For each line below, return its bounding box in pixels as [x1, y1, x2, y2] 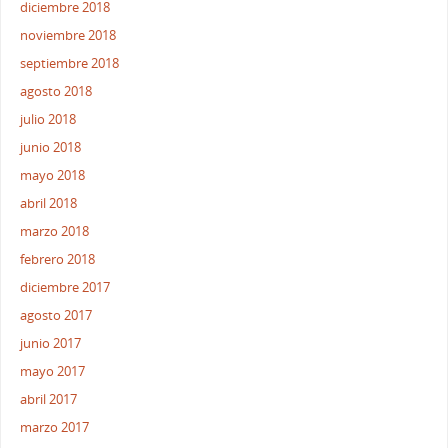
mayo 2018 [20, 167, 86, 185]
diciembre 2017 [20, 279, 111, 297]
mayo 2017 [20, 363, 86, 381]
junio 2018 [20, 139, 82, 157]
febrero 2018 [20, 251, 96, 269]
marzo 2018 [20, 223, 90, 241]
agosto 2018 [20, 83, 93, 101]
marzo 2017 [20, 419, 90, 437]
